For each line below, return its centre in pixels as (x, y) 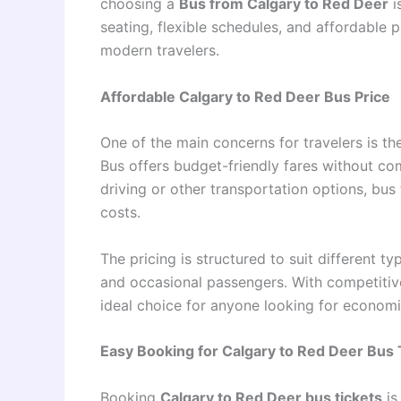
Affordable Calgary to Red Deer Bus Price (245, 96)
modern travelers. (160, 50)
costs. (120, 213)
